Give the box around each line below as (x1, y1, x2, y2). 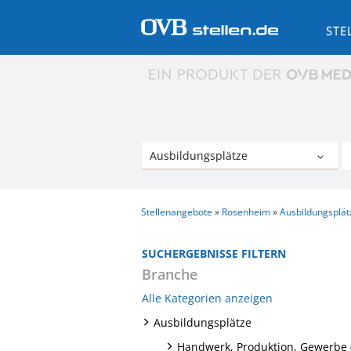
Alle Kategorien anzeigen (142, 290, 273, 306)
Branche (142, 264, 197, 284)
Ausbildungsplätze (154, 314, 251, 330)
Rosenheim (222, 204, 270, 219)
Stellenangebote (141, 204, 212, 219)
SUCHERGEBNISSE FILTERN (142, 245, 286, 261)
